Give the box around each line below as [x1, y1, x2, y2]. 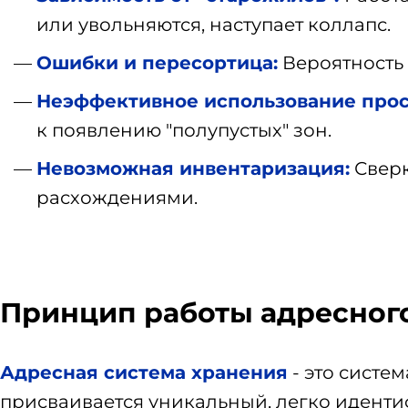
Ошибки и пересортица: [36, 52, 278, 75]
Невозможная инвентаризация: [36, 158, 350, 180]
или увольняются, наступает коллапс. [36, 14, 391, 36]
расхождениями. [36, 187, 198, 209]
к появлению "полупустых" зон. [36, 119, 331, 142]
